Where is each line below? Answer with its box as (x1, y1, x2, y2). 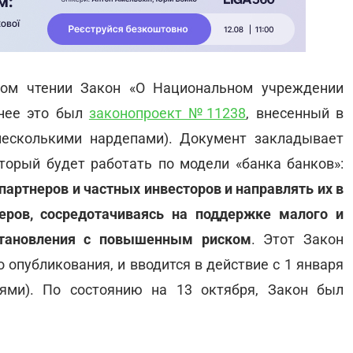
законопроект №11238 (88, 105, 247, 121)
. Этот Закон (251, 231, 344, 247)
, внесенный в (246, 105, 344, 121)
